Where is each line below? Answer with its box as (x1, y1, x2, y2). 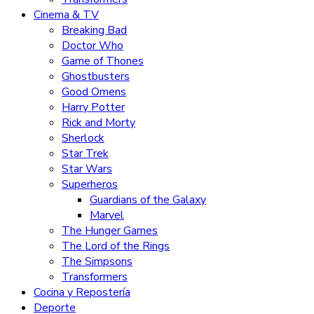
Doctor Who (62, 37, 123, 53)
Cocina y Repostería (34, 284, 130, 300)
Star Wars (62, 161, 112, 177)
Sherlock (62, 130, 104, 146)
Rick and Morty (62, 114, 135, 130)
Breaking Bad (62, 22, 127, 38)
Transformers (62, 268, 128, 285)
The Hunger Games (62, 222, 158, 238)
